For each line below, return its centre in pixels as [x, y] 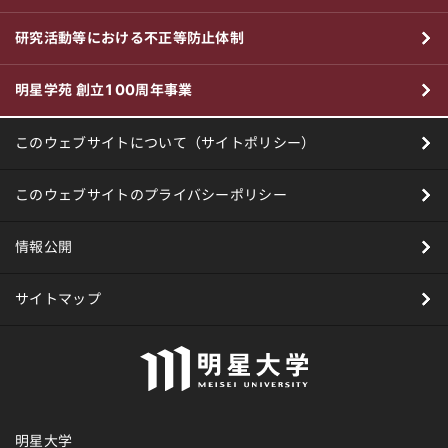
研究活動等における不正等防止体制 [130, 38]
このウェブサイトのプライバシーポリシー [151, 195]
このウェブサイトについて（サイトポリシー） [165, 143]
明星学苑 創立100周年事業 [104, 90]
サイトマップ [58, 299]
